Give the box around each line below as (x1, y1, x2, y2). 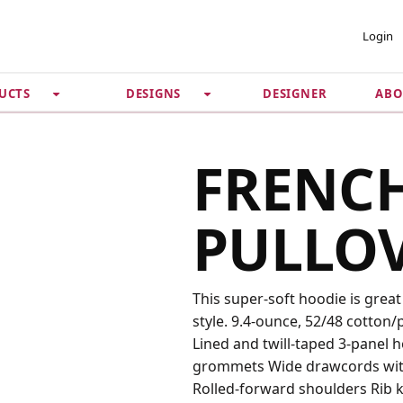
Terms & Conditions (207, 148, 351, 166)
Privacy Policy (207, 127, 309, 145)
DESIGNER (263, 85, 327, 102)
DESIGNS (125, 85, 185, 103)
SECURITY (207, 51, 381, 102)
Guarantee (207, 106, 288, 124)
